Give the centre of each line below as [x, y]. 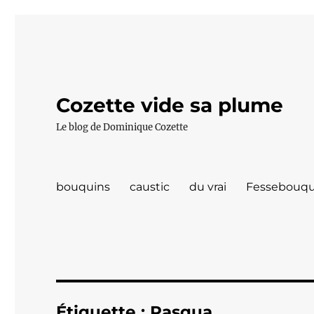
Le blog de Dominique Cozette [122, 127]
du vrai [208, 186]
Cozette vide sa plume [170, 105]
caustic [150, 186]
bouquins [83, 186]
